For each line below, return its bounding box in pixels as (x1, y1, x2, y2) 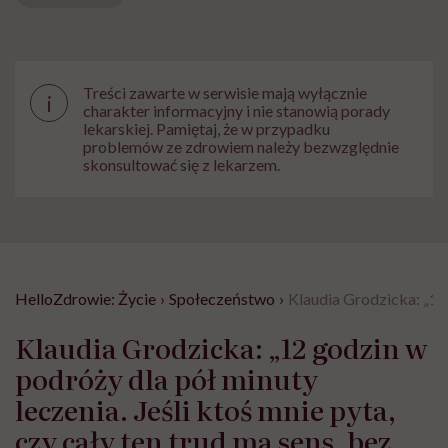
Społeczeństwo (169, 289, 275, 309)
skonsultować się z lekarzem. (83, 155, 280, 175)
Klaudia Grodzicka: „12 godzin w (15, 327, 427, 368)
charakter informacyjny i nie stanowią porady (83, 101, 390, 121)
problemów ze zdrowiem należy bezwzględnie (83, 137, 399, 157)
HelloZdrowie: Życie (15, 289, 156, 309)
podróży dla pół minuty (15, 358, 318, 399)
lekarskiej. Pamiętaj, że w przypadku (83, 119, 330, 139)
